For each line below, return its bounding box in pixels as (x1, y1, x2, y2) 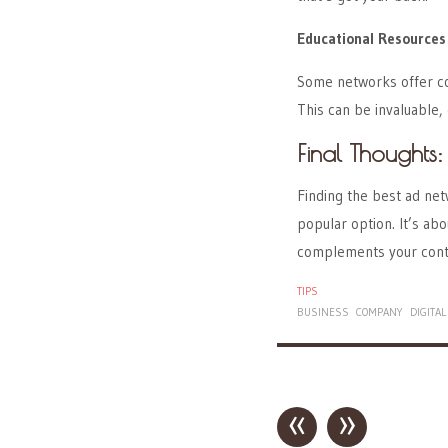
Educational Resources (297, 28, 446, 48)
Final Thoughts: (297, 138, 443, 167)
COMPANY (356, 304, 403, 319)
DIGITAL (410, 304, 446, 319)
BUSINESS (297, 304, 349, 319)
